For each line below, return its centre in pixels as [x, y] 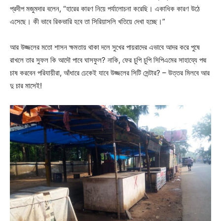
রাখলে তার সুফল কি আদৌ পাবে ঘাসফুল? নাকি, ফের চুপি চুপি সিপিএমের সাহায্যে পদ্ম [108, 60]
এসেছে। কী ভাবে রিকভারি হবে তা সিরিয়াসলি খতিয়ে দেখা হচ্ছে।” [88, 21]
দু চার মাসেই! [26, 85]
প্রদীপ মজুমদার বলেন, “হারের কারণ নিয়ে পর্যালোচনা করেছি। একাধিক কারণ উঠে [105, 8]
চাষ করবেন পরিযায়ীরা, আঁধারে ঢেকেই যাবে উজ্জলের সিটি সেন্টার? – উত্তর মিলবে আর [110, 73]
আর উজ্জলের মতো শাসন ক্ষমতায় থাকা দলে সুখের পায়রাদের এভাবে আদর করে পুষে [105, 47]
